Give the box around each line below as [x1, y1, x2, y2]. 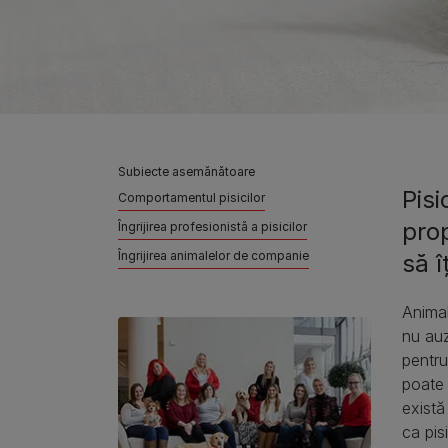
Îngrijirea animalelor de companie [118, 247, 309, 263]
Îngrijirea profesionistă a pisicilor [118, 218, 307, 234]
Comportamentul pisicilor [118, 189, 265, 205]
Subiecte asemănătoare [118, 163, 255, 179]
